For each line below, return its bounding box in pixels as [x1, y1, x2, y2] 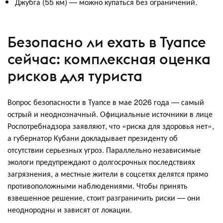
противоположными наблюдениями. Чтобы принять [7, 179, 188, 191]
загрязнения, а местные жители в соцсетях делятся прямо [7, 167, 208, 179]
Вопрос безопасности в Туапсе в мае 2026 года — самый [7, 96, 204, 108]
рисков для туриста [7, 67, 142, 85]
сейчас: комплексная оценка [7, 50, 211, 68]
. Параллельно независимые [102, 143, 201, 155]
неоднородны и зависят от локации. [7, 203, 132, 215]
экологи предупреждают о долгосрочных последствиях [7, 155, 195, 167]
